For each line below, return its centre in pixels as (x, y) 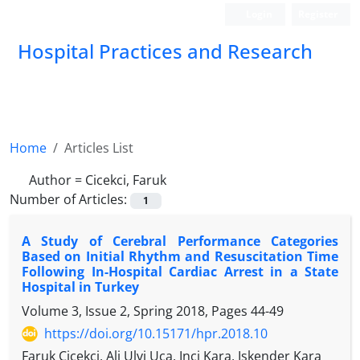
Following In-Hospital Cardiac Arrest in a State (180, 272)
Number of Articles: (70, 199)
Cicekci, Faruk (126, 180)
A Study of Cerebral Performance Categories (180, 241)
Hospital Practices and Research (165, 51)
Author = (57, 180)
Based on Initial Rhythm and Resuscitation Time (180, 257)
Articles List (99, 148)
